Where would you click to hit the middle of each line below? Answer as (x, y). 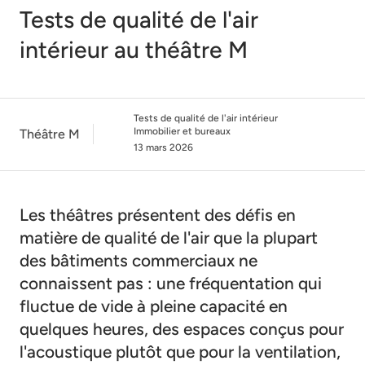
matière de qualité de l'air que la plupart (169, 237)
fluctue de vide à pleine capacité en (154, 306)
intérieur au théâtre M (134, 49)
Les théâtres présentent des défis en (158, 214)
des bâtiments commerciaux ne (139, 260)
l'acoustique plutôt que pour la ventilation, (180, 351)
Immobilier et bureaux (182, 131)
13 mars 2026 (163, 147)
